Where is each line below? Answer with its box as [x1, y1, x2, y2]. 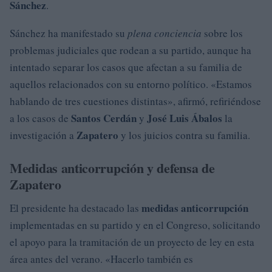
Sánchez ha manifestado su [10, 26, 127, 40]
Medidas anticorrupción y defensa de [10, 158, 215, 178]
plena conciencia [127, 26, 202, 40]
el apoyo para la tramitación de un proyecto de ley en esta [10, 235, 254, 249]
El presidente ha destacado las [10, 201, 141, 215]
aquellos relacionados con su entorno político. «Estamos [10, 77, 252, 91]
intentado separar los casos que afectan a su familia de [10, 60, 242, 74]
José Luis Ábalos [147, 110, 222, 126]
